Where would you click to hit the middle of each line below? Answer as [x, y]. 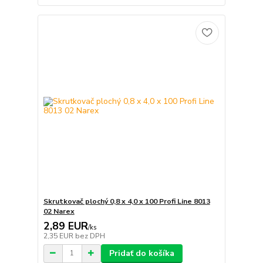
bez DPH [90, 236]
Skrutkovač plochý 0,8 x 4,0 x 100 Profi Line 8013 [127, 201]
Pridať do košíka [141, 253]
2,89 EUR [65, 226]
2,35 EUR [59, 236]
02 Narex [59, 211]
